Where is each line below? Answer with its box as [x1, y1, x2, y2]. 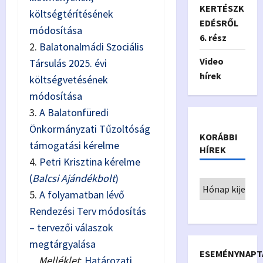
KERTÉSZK [199, 2, 244, 14]
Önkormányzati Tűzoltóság [29, 122, 150, 136]
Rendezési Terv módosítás [29, 204, 146, 218]
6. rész [199, 32, 227, 43]
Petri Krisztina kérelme [39, 155, 140, 168]
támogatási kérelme [29, 139, 119, 152]
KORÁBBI [199, 131, 238, 143]
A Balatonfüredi [39, 106, 109, 119]
